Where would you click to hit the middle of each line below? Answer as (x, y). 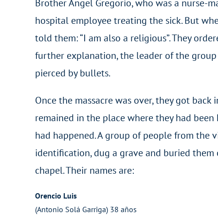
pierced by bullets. (73, 73)
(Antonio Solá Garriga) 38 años (86, 209)
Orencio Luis (56, 196)
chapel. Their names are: (84, 170)
